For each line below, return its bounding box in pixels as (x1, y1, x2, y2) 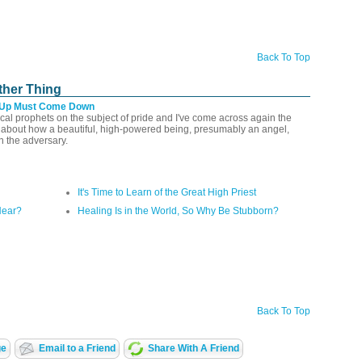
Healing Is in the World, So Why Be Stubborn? (78, 204, 279, 217)
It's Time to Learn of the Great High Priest (78, 186, 256, 198)
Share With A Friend (147, 342, 239, 354)
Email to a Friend (38, 342, 116, 354)
